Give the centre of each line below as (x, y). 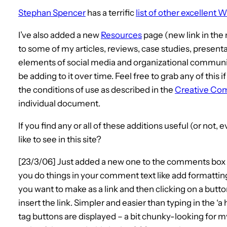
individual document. (59, 103)
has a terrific (111, 12)
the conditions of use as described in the (97, 89)
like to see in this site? (60, 139)
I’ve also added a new (60, 35)
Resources (121, 35)
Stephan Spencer (52, 12)
